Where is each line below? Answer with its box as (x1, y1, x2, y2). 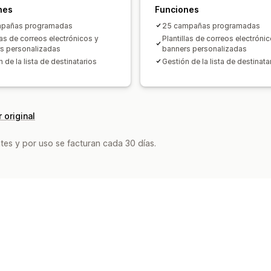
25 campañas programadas (162, 21, 260, 30)
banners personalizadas (162, 44, 247, 53)
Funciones (155, 4, 199, 15)
